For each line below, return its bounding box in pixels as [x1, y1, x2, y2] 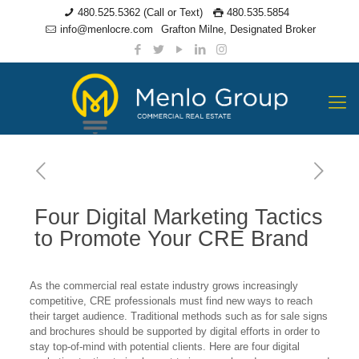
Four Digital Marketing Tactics [34, 205, 323, 229]
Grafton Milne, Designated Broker [160, 23, 316, 35]
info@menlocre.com [59, 23, 153, 35]
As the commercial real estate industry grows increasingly [29, 280, 298, 292]
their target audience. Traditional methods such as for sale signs [29, 310, 328, 322]
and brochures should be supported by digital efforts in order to [29, 325, 320, 337]
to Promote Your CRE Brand [34, 227, 309, 251]
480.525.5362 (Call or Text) [78, 6, 203, 18]
